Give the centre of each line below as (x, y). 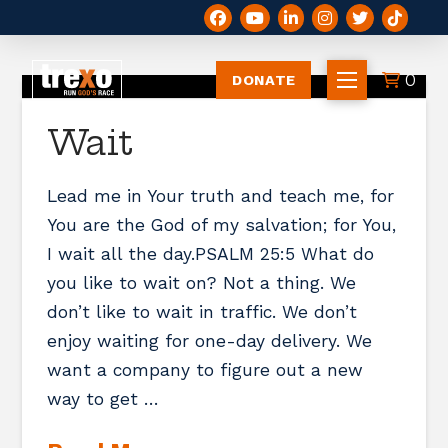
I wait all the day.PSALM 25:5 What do (211, 253)
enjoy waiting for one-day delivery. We (210, 340)
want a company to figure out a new (205, 369)
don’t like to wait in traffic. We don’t (202, 311)
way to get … (103, 398)
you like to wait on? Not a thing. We (202, 282)
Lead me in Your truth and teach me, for (221, 195)
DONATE (264, 80)
